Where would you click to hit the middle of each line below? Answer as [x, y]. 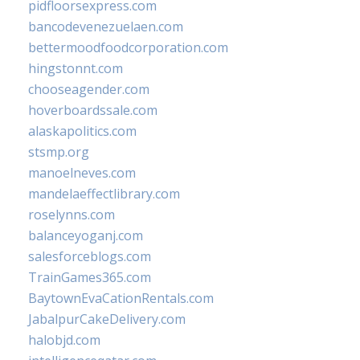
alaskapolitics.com [82, 131]
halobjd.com [64, 340]
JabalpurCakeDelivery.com [107, 319]
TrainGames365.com [90, 277]
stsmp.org [59, 152]
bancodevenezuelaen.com [106, 27]
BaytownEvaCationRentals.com [121, 298]
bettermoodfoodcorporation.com [128, 47]
